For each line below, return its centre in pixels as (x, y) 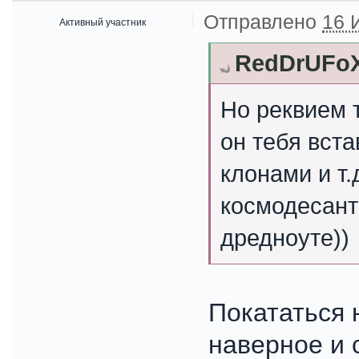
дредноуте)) (285, 238)
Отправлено (263, 22)
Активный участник (102, 22)
